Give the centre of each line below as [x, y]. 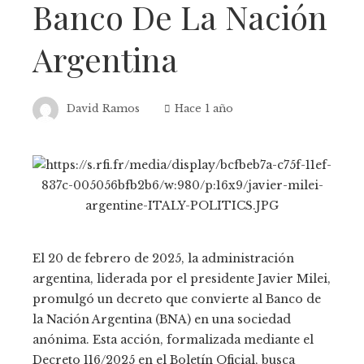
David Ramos [103, 109]
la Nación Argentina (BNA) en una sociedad [162, 319]
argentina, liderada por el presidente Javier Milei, [182, 278]
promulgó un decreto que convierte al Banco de [177, 299]
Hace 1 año [204, 109]
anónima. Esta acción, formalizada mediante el [173, 339]
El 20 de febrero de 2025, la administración [163, 258]
